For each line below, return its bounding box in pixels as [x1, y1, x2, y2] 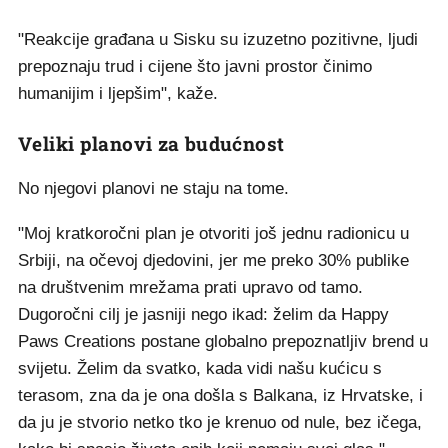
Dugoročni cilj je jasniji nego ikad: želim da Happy [18, 305, 389, 324]
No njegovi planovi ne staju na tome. [18, 179, 289, 198]
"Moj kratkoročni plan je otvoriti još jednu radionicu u [18, 224, 409, 243]
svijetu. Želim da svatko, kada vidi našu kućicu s [18, 359, 382, 378]
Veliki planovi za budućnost [18, 131, 285, 156]
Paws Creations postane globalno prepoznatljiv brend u [18, 332, 428, 351]
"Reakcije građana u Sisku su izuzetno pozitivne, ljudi [18, 30, 418, 49]
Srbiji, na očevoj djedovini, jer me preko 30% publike [18, 251, 409, 270]
